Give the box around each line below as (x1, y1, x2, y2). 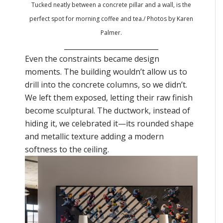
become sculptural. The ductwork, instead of (25, 105, 190, 116)
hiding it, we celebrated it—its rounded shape (25, 118, 194, 129)
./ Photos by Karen (142, 14, 193, 23)
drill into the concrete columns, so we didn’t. (25, 79, 187, 91)
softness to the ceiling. (25, 144, 109, 155)
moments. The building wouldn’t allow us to (25, 66, 187, 78)
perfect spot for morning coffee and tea (29, 14, 142, 23)
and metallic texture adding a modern (25, 131, 164, 142)
